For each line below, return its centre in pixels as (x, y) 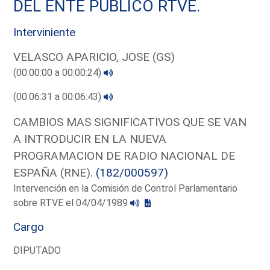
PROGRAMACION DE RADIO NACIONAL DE (124, 155)
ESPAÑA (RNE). (55, 172)
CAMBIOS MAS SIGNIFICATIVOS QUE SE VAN (130, 122)
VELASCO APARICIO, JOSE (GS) (94, 57)
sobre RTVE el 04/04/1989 (72, 202)
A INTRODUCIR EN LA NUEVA (90, 139)
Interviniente (45, 32)
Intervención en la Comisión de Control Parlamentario (126, 188)
